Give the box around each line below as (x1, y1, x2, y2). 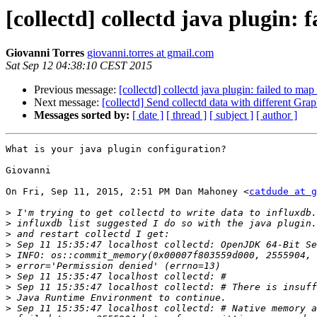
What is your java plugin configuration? (6, 144, 226, 155)
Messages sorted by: (34, 109, 129, 122)
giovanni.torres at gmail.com (87, 47, 214, 59)
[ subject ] (209, 109, 253, 122)
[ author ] (256, 109, 297, 122)
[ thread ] (166, 109, 207, 122)
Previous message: (34, 83, 119, 96)
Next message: (34, 96, 102, 109)
